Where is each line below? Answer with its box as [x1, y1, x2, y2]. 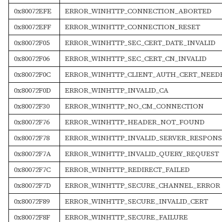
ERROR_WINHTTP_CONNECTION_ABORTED [64, 5, 212, 16]
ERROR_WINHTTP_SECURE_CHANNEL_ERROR [64, 180, 220, 190]
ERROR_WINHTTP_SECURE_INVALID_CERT [64, 196, 208, 206]
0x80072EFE [13, 5, 52, 16]
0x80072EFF [13, 21, 51, 32]
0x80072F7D [13, 180, 51, 190]
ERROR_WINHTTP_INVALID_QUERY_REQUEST [64, 148, 219, 159]
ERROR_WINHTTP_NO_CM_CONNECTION [64, 101, 204, 111]
